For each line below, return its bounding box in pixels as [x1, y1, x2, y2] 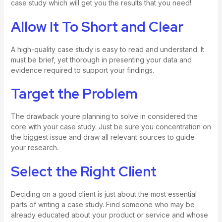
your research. [10, 143, 58, 152]
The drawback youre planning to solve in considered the [10, 112, 198, 121]
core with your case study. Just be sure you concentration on [10, 122, 211, 131]
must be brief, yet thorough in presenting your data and [10, 55, 192, 64]
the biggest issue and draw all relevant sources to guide [10, 133, 195, 142]
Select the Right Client [10, 162, 157, 181]
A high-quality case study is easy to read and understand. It [10, 45, 204, 54]
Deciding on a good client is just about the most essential [10, 189, 197, 198]
